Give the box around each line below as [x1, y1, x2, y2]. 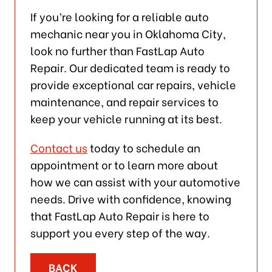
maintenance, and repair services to [30, 92, 219, 109]
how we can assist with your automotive [30, 172, 240, 189]
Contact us [30, 138, 87, 155]
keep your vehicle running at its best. [30, 109, 222, 126]
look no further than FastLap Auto [30, 41, 205, 58]
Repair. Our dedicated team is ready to [30, 58, 230, 75]
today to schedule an [87, 138, 200, 155]
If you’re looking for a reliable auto [30, 7, 209, 24]
